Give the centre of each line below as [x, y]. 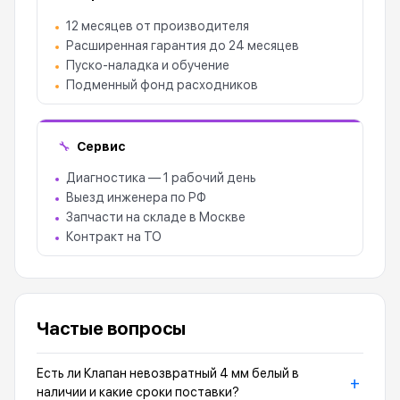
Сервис [101, 146]
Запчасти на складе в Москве [156, 217]
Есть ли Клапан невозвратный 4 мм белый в [168, 373]
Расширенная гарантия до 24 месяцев [183, 46]
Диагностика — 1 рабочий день [161, 178]
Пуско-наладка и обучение [148, 65]
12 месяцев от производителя [158, 26]
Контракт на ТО [114, 237]
